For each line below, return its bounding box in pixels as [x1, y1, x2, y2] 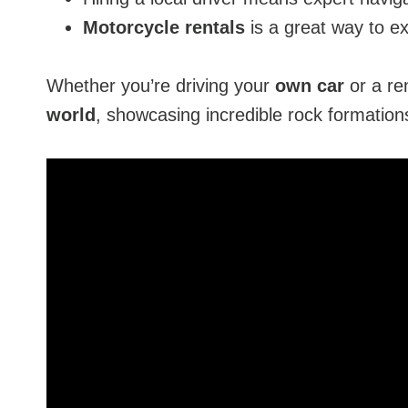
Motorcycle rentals [83, 17, 245, 37]
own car [275, 76, 344, 96]
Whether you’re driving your [46, 76, 275, 96]
